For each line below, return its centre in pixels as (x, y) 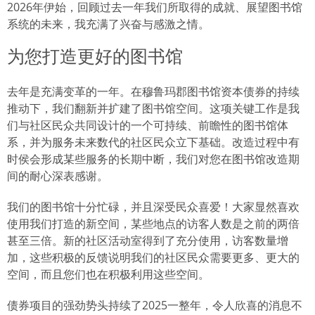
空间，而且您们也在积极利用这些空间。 (108, 275)
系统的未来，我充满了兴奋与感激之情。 (108, 24)
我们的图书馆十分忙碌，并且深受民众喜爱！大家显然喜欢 (153, 207)
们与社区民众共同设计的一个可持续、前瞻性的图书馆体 (148, 126)
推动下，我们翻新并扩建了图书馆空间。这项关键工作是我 (153, 109)
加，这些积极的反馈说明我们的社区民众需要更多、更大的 (153, 258)
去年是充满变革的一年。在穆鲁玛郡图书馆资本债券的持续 (153, 92)
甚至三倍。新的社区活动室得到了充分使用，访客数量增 (148, 241)
